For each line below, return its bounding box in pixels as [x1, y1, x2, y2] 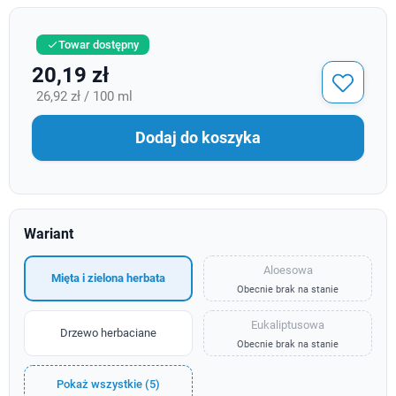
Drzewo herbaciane [60, 326, 156, 340]
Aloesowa [263, 263, 313, 277]
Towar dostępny [58, 37, 139, 51]
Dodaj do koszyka [135, 128, 261, 148]
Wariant [24, 225, 73, 242]
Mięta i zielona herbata [51, 271, 165, 286]
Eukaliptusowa [251, 317, 324, 331]
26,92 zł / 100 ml [36, 88, 133, 104]
